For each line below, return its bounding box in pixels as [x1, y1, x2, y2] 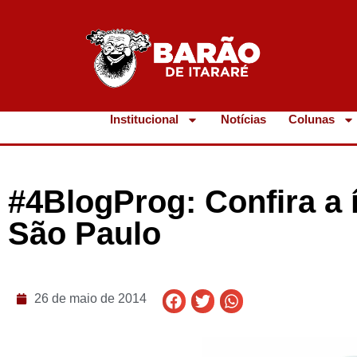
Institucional [110, 112, 179, 126]
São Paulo [8, 216, 161, 252]
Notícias [221, 112, 267, 126]
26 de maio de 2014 [33, 292, 147, 306]
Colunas [288, 112, 335, 126]
